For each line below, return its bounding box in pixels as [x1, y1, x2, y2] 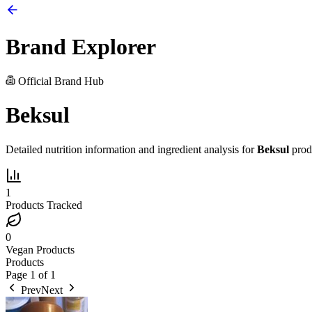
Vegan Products [6, 243, 75, 256]
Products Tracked [6, 198, 82, 211]
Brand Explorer [6, 34, 156, 60]
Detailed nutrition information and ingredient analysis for [6, 143, 257, 155]
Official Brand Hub [15, 75, 104, 87]
